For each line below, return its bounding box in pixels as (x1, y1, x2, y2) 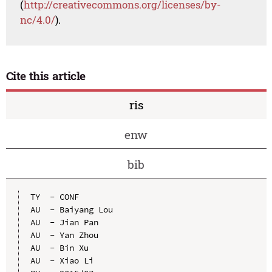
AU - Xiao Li (30, 254, 93, 266)
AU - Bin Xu (30, 242, 89, 253)
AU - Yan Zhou (30, 229, 98, 240)
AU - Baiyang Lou (30, 203, 113, 215)
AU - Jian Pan (30, 216, 98, 228)
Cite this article (5, 68, 86, 84)
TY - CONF (30, 191, 79, 202)
